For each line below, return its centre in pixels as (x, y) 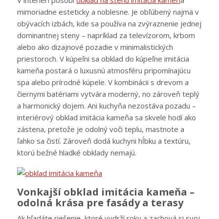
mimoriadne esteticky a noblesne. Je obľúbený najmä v (108, 12)
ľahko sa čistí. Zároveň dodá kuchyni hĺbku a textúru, (104, 141)
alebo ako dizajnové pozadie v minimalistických (95, 47)
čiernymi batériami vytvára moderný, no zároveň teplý (108, 94)
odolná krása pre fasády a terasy (100, 203)
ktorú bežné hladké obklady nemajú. (77, 153)
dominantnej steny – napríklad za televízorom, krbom (106, 35)
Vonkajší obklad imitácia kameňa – (106, 192)
